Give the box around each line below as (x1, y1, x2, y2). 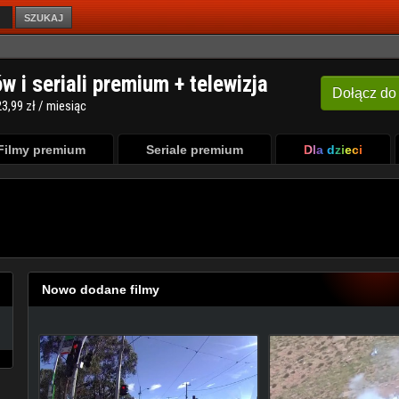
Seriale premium (145, 142, 243, 157)
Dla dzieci (303, 142, 362, 157)
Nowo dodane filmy (42, 282, 160, 297)
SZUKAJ (23, 12, 63, 23)
